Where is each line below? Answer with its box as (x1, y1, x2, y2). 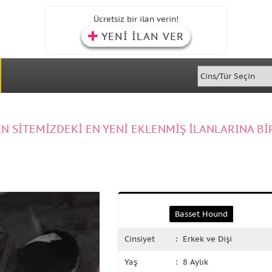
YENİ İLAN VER (101, 30, 184, 43)
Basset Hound (175, 209, 228, 219)
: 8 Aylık (175, 257, 209, 267)
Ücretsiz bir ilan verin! (93, 14, 178, 24)
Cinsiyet (124, 234, 155, 244)
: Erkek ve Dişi (175, 234, 233, 244)
